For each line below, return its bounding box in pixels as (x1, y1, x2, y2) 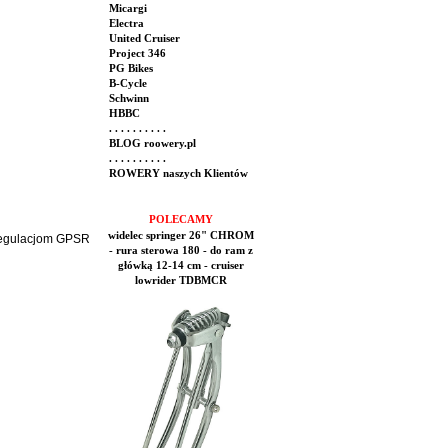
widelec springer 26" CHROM (108, 230, 254, 241)
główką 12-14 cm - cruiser (118, 260, 244, 271)
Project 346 (106, 48, 166, 59)
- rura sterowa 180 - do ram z (109, 245, 253, 256)
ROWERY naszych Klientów (106, 168, 248, 179)
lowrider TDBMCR (135, 275, 227, 286)
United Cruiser (106, 33, 180, 44)
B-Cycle (106, 78, 147, 89)
